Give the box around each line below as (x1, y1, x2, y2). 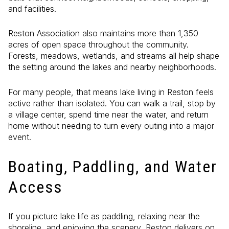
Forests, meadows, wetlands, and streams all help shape (8, 51, 219, 61)
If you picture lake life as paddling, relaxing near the (8, 211, 200, 222)
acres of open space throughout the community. (8, 39, 189, 50)
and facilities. (8, 3, 56, 14)
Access (8, 177, 62, 197)
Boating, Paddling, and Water (8, 156, 217, 176)
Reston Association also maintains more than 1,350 (8, 28, 198, 39)
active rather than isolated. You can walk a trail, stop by (8, 98, 216, 109)
